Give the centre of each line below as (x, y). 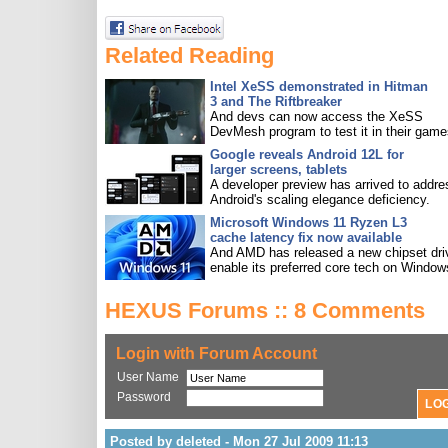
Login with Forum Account (216, 353)
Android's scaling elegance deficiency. (320, 199)
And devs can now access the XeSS (316, 116)
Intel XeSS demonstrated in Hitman (319, 86)
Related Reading (189, 55)
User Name (148, 377)
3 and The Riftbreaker (276, 101)
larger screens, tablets (278, 169)
